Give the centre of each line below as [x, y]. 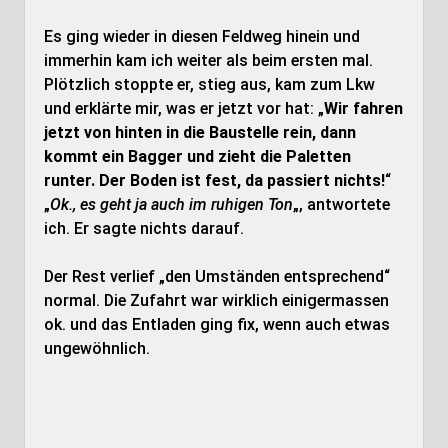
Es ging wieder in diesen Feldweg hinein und [201, 36]
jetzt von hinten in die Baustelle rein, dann [199, 132]
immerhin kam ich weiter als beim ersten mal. [208, 60]
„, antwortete [341, 204]
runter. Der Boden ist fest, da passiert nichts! [214, 180]
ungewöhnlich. [96, 348]
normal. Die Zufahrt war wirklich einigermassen [216, 300]
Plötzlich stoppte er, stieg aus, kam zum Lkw [209, 84]
